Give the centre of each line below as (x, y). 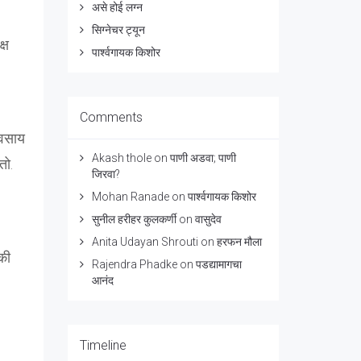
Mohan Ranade (130, 197)
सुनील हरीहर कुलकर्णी (134, 219)
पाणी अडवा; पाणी (203, 158)
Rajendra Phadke (134, 264)
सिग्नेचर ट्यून (118, 30)
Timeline (103, 345)
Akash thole (121, 158)
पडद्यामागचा (218, 264)
